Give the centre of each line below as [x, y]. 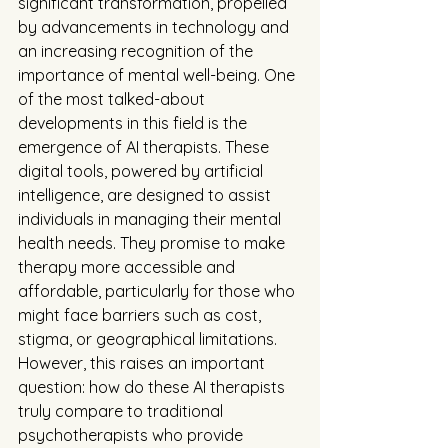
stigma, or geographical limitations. [149, 339]
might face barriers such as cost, [141, 315]
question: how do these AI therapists [153, 387]
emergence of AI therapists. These [145, 147]
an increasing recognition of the [137, 51]
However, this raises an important [143, 363]
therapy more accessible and [128, 267]
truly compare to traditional [122, 411]
